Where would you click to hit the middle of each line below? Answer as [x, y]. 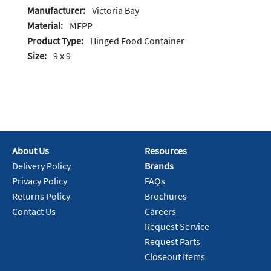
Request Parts [172, 242]
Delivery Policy [41, 166]
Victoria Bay [116, 11]
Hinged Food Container [137, 41]
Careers [160, 211]
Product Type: [55, 41]
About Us [31, 151]
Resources [166, 151]
